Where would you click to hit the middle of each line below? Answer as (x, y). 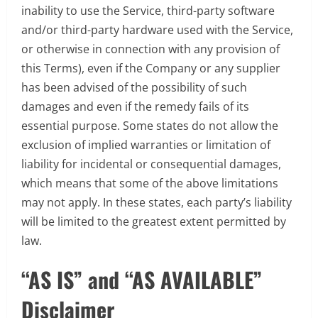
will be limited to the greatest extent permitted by (154, 221)
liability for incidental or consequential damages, (151, 164)
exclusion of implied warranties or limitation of (146, 144)
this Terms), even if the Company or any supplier (151, 68)
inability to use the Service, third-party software (148, 10)
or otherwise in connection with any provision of (150, 49)
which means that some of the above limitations (150, 183)
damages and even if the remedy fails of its (135, 106)
